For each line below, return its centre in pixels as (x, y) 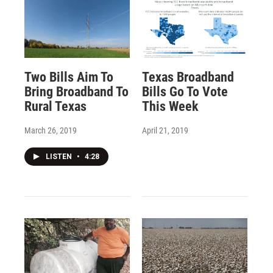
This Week (170, 107)
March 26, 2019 (51, 131)
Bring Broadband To (76, 92)
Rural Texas (55, 107)
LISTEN (60, 157)
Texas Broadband (188, 77)
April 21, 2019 (165, 131)
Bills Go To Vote (185, 92)
